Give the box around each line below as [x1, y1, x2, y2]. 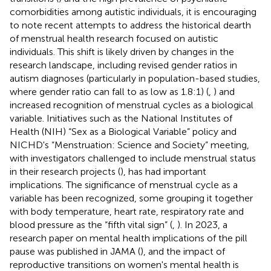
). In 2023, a [177, 218, 227, 230]
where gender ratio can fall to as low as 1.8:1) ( [10, 85, 209, 97]
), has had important [120, 165, 206, 177]
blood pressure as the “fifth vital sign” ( [10, 218, 172, 230]
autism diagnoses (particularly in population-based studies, [10, 72, 260, 84]
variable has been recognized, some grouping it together [10, 192, 253, 204]
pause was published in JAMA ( [10, 245, 140, 257]
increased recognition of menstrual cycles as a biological [10, 99, 253, 111]
